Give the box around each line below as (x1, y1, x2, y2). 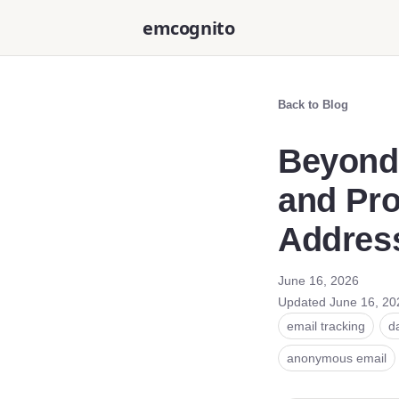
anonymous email (287, 351, 387, 365)
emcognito (142, 15, 235, 40)
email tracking (287, 319, 365, 333)
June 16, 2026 (278, 273, 359, 288)
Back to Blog (278, 98, 348, 111)
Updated (278, 295, 330, 309)
